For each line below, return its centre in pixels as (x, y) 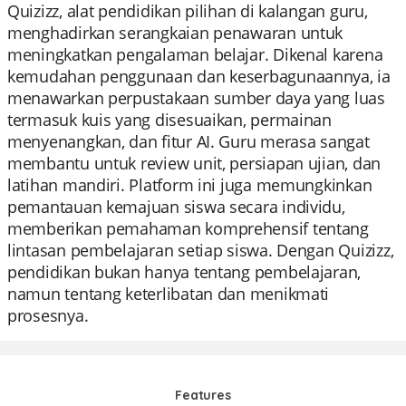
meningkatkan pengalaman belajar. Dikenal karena (195, 54)
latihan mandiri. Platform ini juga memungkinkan (190, 185)
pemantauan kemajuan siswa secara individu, (176, 207)
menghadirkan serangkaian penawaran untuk (175, 33)
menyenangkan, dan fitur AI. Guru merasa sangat (188, 141)
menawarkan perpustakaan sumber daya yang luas (196, 98)
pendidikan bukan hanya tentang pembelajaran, (184, 272)
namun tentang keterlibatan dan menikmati (169, 294)
